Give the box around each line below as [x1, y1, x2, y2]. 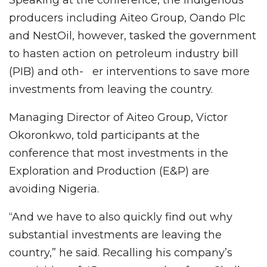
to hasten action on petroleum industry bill [9, 46, 238, 60]
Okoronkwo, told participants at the [9, 128, 200, 142]
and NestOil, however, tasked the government [9, 29, 256, 42]
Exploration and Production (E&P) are [9, 164, 209, 178]
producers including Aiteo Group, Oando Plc [9, 11, 246, 24]
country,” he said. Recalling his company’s [9, 246, 232, 259]
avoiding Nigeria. [9, 182, 99, 195]
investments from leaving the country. [9, 82, 213, 96]
